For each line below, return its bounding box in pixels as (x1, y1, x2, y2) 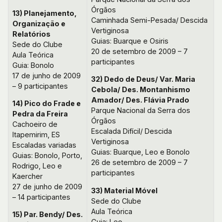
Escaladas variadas (12, 141, 76, 150)
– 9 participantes (12, 81, 68, 90)
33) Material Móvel (91, 186, 158, 195)
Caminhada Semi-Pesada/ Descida (91, 16, 208, 25)
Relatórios (12, 29, 51, 38)
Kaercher (12, 172, 43, 181)
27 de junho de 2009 (12, 182, 82, 191)
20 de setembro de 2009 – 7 (91, 47, 188, 56)
